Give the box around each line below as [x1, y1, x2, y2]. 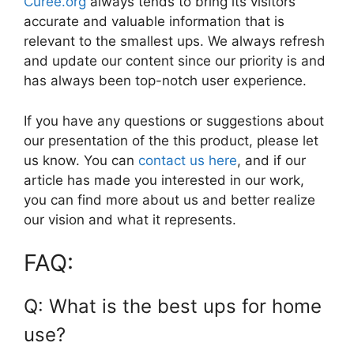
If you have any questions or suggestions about [24, 112, 324, 129]
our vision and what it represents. [24, 211, 236, 228]
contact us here [138, 152, 237, 168]
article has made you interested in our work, [24, 171, 304, 188]
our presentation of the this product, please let [24, 132, 318, 149]
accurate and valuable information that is [24, 13, 284, 30]
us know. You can [24, 152, 138, 168]
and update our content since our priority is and [24, 53, 326, 70]
